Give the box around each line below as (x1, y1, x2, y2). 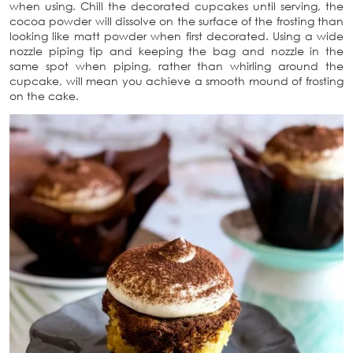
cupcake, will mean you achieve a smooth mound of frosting (9, 74, 344, 87)
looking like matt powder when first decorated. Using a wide (9, 29, 344, 43)
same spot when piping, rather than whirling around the (9, 59, 344, 72)
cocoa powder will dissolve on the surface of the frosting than (9, 14, 344, 28)
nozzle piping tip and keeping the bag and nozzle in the (9, 44, 344, 58)
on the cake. (9, 89, 79, 102)
